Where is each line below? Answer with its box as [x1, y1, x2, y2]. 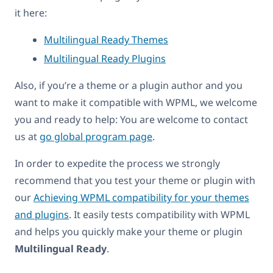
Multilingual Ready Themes [44, 32, 168, 46]
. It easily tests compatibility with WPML [69, 207, 250, 221]
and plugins [15, 207, 69, 221]
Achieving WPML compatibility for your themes [34, 190, 249, 204]
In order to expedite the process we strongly [15, 156, 220, 170]
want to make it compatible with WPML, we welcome [15, 95, 257, 109]
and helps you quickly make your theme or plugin [15, 224, 243, 238]
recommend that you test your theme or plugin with [15, 173, 255, 187]
